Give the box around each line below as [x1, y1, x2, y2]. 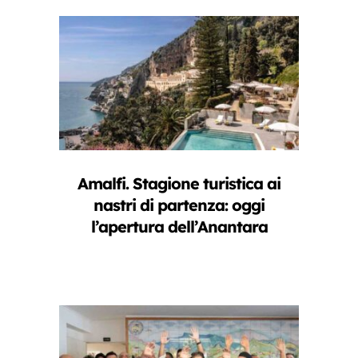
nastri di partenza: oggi [93, 195, 265, 216]
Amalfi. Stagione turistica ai [78, 173, 280, 194]
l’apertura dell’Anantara [90, 217, 268, 237]
